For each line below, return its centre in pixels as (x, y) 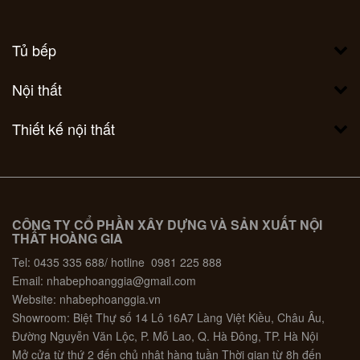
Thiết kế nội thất (63, 129)
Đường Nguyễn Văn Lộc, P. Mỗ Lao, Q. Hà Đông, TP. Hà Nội (165, 336)
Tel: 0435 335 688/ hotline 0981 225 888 (117, 262)
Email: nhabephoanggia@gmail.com (104, 281)
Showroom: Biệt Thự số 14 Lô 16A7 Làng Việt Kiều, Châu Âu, (168, 318)
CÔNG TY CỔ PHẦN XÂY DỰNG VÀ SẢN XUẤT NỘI (167, 225)
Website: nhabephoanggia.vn (86, 299)
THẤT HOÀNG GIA (67, 239)
